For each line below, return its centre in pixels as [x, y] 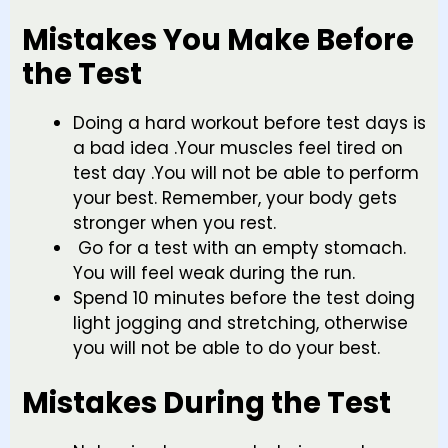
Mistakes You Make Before [218, 39]
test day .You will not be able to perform [246, 172]
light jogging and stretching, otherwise [240, 322]
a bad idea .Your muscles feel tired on [238, 147]
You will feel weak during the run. [214, 272]
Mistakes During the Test [206, 403]
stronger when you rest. [174, 222]
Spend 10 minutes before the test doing [244, 297]
